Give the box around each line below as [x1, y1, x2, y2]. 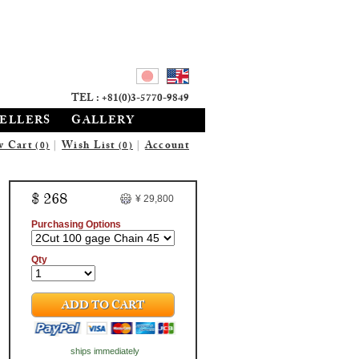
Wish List [62, 138, 119, 155]
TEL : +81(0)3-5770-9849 [71, 91, 189, 108]
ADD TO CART [62, 297, 145, 317]
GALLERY [71, 112, 135, 131]
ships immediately [70, 346, 139, 356]
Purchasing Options [30, 219, 121, 230]
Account [144, 138, 189, 155]
